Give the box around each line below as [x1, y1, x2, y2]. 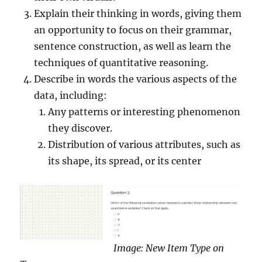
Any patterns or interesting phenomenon [48, 106, 241, 118]
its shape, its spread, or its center [48, 155, 202, 167]
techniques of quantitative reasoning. [34, 57, 209, 68]
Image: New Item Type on [20, 242, 225, 254]
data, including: [34, 89, 108, 101]
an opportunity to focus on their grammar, [34, 24, 232, 36]
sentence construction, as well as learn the [34, 40, 232, 52]
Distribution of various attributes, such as [48, 139, 241, 150]
